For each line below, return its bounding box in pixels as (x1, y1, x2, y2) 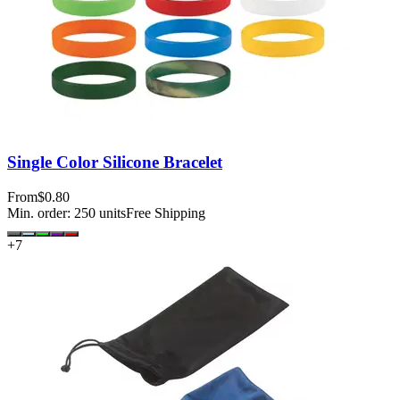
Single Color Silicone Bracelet (7, 153, 222, 172)
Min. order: (7, 205, 74, 221)
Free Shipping (126, 205, 205, 221)
